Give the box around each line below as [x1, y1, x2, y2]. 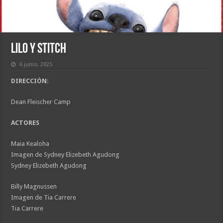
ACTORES [11, 119, 40, 127]
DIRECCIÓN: [11, 77, 49, 85]
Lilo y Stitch [11, 42, 67, 57]
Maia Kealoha [11, 140, 50, 148]
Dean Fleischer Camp [11, 98, 71, 106]
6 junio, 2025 [19, 61, 53, 68]
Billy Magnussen [11, 183, 57, 191]
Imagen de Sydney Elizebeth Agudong [11, 151, 120, 159]
